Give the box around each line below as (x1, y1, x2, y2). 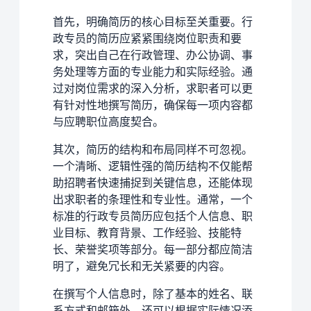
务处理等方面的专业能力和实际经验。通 (53, 64, 253, 78)
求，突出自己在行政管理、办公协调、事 (53, 47, 253, 62)
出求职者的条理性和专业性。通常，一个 (53, 192, 253, 206)
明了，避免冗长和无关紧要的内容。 (53, 258, 230, 273)
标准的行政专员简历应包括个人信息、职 (53, 208, 253, 223)
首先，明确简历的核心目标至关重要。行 (53, 14, 253, 28)
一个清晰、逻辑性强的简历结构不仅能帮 (53, 158, 253, 173)
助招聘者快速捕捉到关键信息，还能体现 (53, 175, 253, 190)
